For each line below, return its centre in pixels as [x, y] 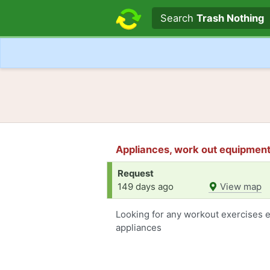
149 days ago [146, 187]
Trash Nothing [231, 18]
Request [136, 173]
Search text [152, 17]
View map [240, 187]
